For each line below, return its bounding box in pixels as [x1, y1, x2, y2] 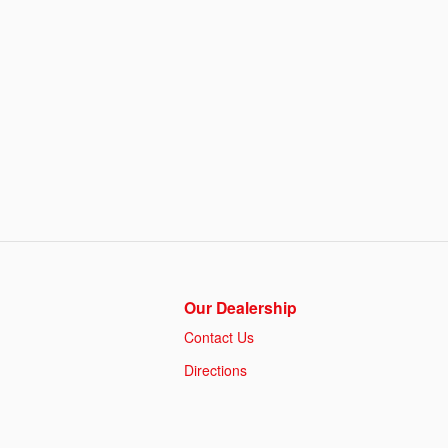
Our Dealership [184, 295, 297, 319]
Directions [184, 359, 247, 380]
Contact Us [184, 326, 254, 347]
